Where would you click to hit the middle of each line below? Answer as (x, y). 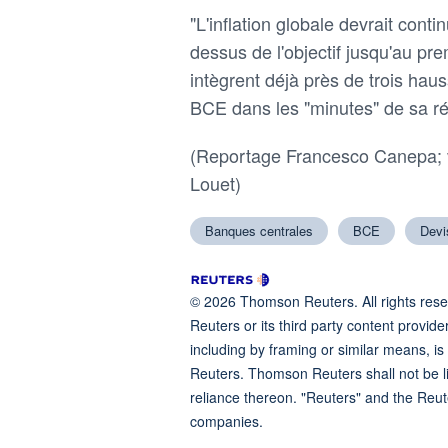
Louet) (215, 183)
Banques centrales (259, 231)
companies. (226, 421)
